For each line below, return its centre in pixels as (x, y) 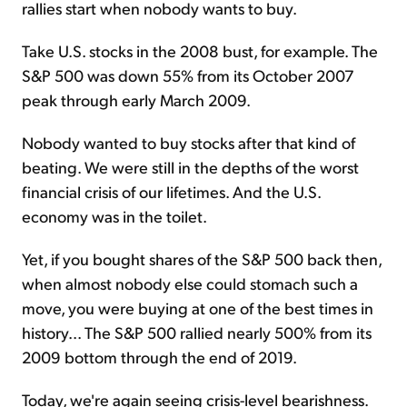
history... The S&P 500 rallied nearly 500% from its (197, 333)
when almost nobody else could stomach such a (190, 283)
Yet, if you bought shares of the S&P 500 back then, (202, 259)
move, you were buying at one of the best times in (198, 308)
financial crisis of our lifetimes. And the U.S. (171, 192)
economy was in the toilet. (114, 216)
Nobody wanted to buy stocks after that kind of (189, 143)
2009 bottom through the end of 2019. (159, 357)
